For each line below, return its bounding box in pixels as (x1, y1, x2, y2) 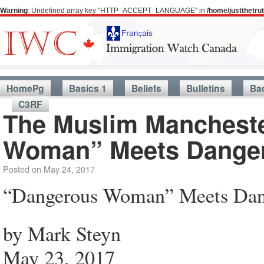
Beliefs (131, 81, 161, 95)
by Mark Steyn (3, 220, 121, 247)
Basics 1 (69, 81, 107, 95)
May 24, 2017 (44, 163, 95, 175)
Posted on (3, 163, 41, 175)
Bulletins (186, 81, 225, 95)
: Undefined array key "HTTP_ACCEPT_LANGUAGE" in (28, 6, 207, 15)
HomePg (6, 81, 44, 95)
